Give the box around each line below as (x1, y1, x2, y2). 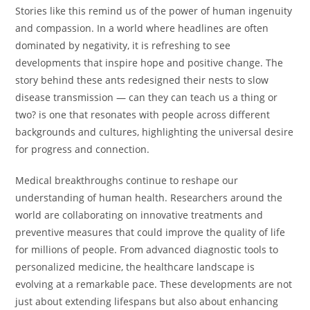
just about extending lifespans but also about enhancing (15, 295, 279, 308)
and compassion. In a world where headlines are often (15, 21, 269, 35)
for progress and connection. (15, 143, 150, 156)
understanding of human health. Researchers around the (15, 191, 283, 204)
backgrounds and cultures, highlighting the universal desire (15, 125, 294, 138)
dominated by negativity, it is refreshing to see (15, 39, 231, 52)
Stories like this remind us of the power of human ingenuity (15, 4, 293, 17)
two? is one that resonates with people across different (15, 108, 271, 121)
